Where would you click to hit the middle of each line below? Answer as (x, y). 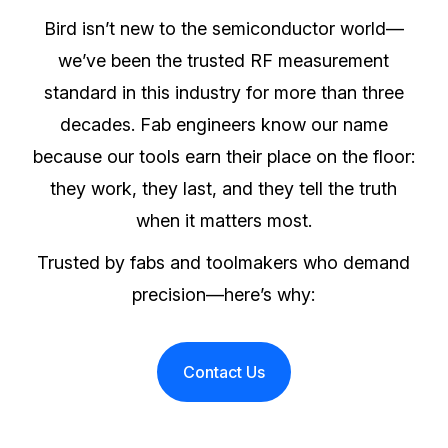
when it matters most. (223, 221)
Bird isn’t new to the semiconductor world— (223, 29)
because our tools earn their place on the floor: (223, 157)
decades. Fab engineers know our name (223, 125)
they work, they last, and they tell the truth (224, 189)
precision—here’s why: (224, 295)
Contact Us (223, 372)
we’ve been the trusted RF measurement (224, 61)
